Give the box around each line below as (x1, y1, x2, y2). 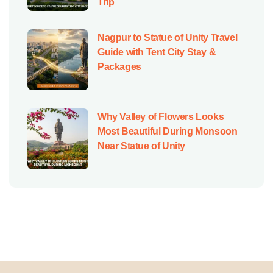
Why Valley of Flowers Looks (97, 111, 224, 122)
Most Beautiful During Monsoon (97, 126, 238, 136)
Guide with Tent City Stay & (97, 46, 216, 57)
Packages (97, 61, 141, 72)
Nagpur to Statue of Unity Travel (97, 32, 238, 43)
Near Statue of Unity (97, 140, 185, 151)
